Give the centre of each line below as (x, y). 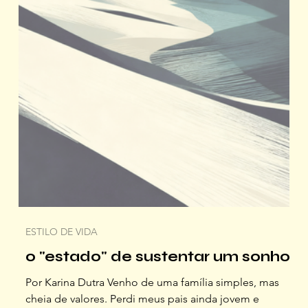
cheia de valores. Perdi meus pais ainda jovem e (142, 299)
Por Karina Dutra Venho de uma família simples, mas (152, 282)
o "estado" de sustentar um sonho (158, 257)
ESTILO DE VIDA (62, 232)
